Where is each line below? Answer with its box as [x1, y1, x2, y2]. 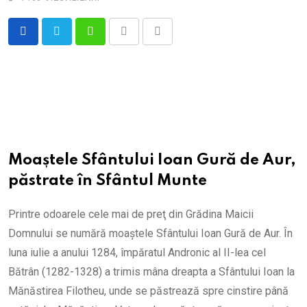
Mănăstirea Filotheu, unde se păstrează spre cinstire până [8, 284, 288, 297]
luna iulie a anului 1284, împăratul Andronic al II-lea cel [8, 246, 266, 259]
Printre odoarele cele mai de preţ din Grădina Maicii [8, 208, 254, 221]
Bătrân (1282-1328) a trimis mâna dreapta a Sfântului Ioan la [8, 265, 295, 278]
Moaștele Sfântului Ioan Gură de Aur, [8, 153, 296, 168]
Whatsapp [89, 33, 138, 47]
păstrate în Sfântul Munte [8, 173, 207, 188]
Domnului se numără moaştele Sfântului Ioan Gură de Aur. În [8, 227, 293, 240]
